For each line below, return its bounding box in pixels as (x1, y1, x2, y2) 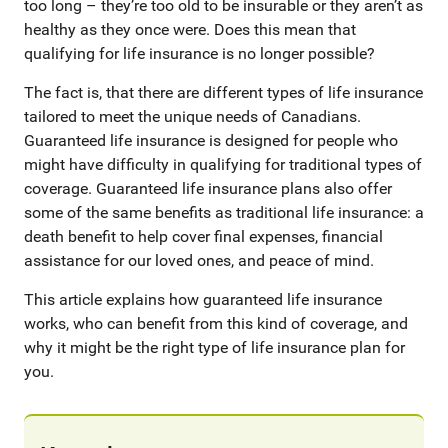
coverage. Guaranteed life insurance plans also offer (24, 179, 392, 198)
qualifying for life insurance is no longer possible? (24, 44, 375, 63)
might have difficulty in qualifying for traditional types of (24, 155, 422, 174)
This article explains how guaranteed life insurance (24, 290, 382, 309)
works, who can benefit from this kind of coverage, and (24, 314, 408, 333)
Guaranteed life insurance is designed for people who (24, 131, 398, 150)
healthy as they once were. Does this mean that (24, 20, 356, 39)
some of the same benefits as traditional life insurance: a (24, 203, 424, 222)
